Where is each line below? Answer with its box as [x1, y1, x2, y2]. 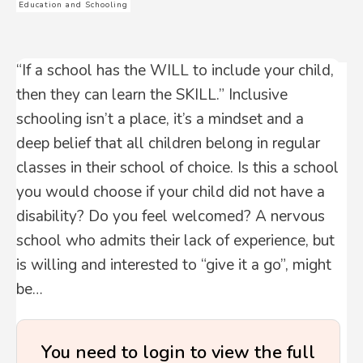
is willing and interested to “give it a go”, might [16, 254, 331, 275]
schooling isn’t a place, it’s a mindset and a [16, 109, 304, 130]
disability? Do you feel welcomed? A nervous [16, 206, 325, 227]
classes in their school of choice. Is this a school [16, 157, 339, 178]
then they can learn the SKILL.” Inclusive [16, 84, 288, 105]
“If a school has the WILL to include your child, [16, 60, 334, 81]
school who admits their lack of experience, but [16, 230, 335, 251]
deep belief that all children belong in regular [16, 133, 320, 154]
